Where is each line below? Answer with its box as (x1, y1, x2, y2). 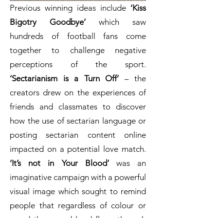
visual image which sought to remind (10, 186, 146, 197)
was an (109, 158, 146, 168)
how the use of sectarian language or (10, 116, 146, 126)
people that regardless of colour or (10, 200, 146, 211)
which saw (86, 17, 146, 27)
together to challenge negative (10, 45, 146, 55)
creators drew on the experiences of (10, 88, 146, 98)
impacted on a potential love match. (10, 144, 146, 154)
